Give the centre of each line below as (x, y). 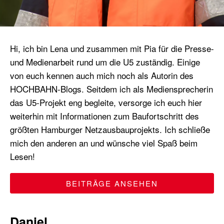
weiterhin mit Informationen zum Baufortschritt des (104, 116)
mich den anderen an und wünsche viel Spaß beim (104, 143)
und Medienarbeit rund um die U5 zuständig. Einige (105, 62)
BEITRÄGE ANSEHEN (112, 183)
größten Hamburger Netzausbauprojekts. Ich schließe (110, 129)
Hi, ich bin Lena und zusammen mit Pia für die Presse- (112, 48)
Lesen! (22, 156)
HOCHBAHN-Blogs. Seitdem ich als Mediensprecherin (111, 89)
